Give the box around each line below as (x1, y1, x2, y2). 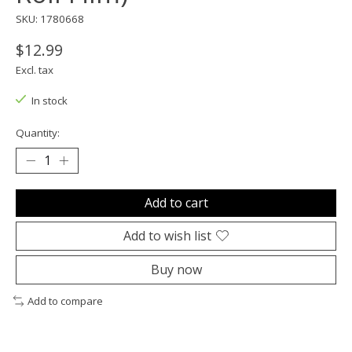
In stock (31, 93, 68, 108)
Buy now (150, 260, 202, 278)
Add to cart (144, 193, 208, 211)
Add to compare (27, 293, 103, 308)
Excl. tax (16, 62, 53, 77)
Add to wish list (123, 226, 211, 244)
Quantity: (16, 125, 60, 140)
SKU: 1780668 (16, 11, 84, 26)
